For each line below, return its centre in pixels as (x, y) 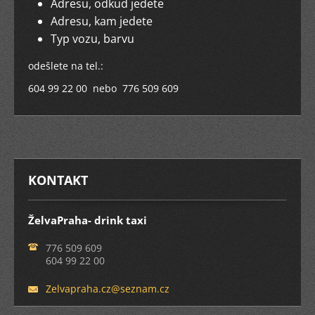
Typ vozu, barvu (109, 39)
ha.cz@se (109, 289)
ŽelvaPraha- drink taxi (88, 220)
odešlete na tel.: (66, 66)
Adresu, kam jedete (102, 21)
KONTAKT (58, 180)
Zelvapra (66, 289)
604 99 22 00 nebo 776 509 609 (133, 89)
